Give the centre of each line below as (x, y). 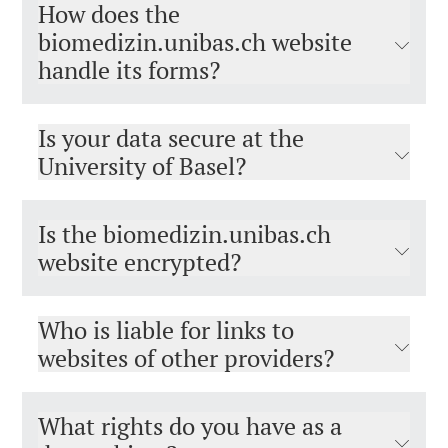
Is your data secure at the (171, 138)
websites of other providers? (186, 358)
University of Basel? (142, 166)
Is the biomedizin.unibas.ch (184, 234)
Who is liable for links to (166, 330)
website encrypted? (139, 262)
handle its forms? (129, 70)
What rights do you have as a (190, 426)
